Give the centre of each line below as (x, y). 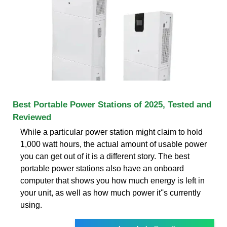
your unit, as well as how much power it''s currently (110, 193)
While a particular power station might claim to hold (111, 132)
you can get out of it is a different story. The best (105, 156)
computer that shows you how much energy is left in (112, 180)
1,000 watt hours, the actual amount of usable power (113, 144)
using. (31, 205)
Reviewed (32, 117)
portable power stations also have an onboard (102, 168)
